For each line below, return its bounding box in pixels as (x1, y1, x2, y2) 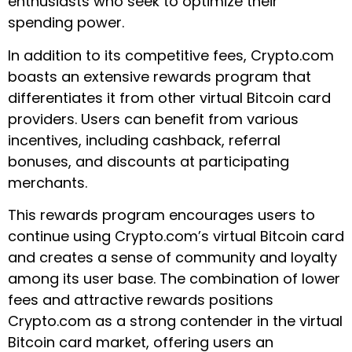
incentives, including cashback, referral (8, 130, 280, 150)
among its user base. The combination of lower (8, 269, 340, 289)
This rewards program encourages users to (8, 205, 315, 225)
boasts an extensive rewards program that (8, 66, 311, 86)
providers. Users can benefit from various (8, 108, 299, 129)
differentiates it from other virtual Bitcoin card (8, 87, 331, 108)
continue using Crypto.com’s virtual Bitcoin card (8, 226, 344, 247)
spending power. (8, 13, 124, 33)
